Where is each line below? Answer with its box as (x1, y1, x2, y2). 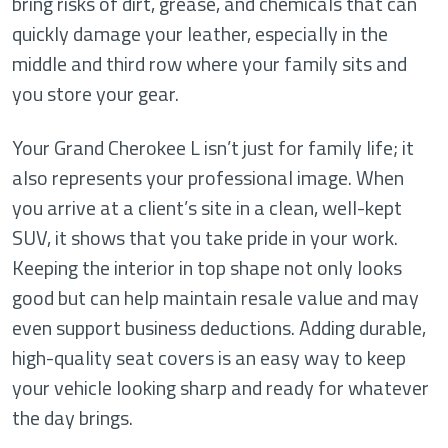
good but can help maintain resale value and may (12, 282, 419, 313)
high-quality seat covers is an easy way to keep (12, 342, 406, 373)
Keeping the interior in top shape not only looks (12, 252, 402, 283)
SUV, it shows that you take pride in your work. (12, 222, 398, 253)
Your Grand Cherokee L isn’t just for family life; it (12, 132, 414, 163)
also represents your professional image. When (12, 162, 404, 193)
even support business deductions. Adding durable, (12, 312, 426, 343)
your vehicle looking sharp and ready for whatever (12, 372, 429, 403)
